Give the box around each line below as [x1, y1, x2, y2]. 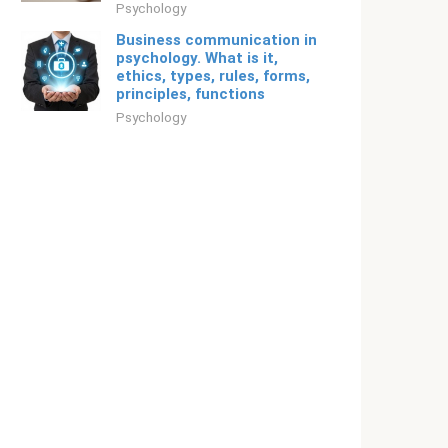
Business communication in [116, 31, 317, 49]
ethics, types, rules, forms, [116, 67, 310, 85]
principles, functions [116, 85, 265, 103]
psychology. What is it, [116, 49, 278, 67]
